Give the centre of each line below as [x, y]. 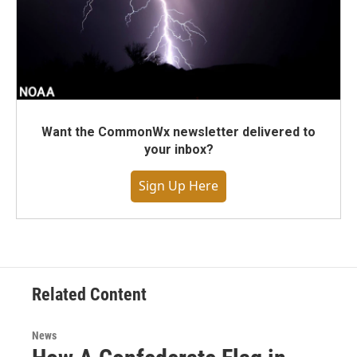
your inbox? [178, 150]
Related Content [89, 295]
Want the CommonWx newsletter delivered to [178, 132]
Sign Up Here [178, 186]
